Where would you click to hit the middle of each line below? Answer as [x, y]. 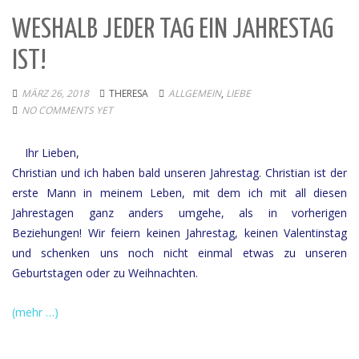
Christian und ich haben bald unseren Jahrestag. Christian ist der [179, 173]
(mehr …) [35, 312]
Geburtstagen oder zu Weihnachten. [105, 273]
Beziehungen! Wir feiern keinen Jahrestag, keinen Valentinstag [179, 233]
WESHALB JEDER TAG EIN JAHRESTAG [173, 30]
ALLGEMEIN [195, 93]
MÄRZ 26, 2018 [55, 93]
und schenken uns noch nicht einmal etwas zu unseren [179, 253]
